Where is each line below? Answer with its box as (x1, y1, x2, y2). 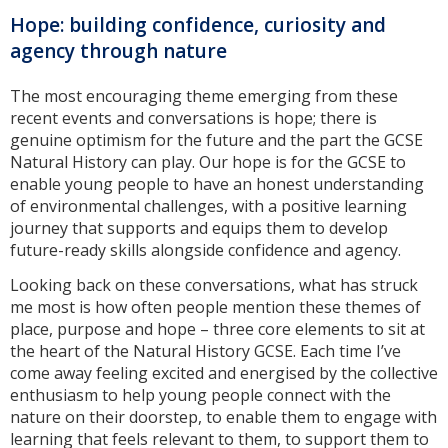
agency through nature (10, 37, 227, 64)
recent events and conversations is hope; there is (10, 106, 377, 129)
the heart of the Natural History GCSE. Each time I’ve (10, 339, 401, 362)
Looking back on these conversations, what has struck (10, 273, 418, 296)
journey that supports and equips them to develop (10, 216, 388, 239)
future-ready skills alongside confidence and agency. (10, 238, 405, 261)
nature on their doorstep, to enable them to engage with (10, 405, 437, 428)
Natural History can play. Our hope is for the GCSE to (10, 150, 406, 173)
